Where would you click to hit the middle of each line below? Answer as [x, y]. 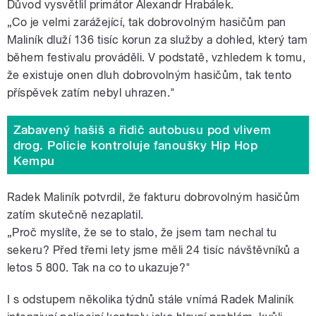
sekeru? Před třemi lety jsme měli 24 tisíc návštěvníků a [153, 250]
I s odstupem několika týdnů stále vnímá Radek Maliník [151, 300]
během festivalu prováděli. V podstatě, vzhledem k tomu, [157, 58]
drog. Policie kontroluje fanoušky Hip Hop [135, 145]
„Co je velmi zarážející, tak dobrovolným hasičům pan [147, 23]
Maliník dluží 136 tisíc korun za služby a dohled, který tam [158, 40]
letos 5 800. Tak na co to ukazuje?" [99, 268]
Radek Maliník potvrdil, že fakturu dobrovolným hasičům [154, 197]
